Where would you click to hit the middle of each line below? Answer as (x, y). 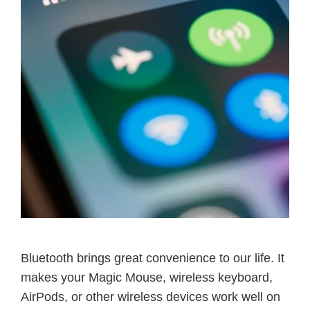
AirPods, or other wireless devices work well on (151, 297)
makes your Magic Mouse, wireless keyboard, (147, 277)
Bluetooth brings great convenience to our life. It (153, 258)
